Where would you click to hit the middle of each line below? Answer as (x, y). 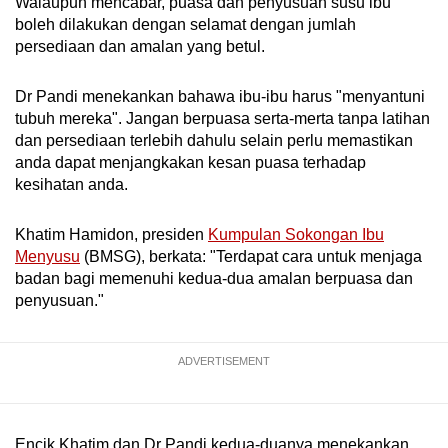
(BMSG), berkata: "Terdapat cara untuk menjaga (251, 257)
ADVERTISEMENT (224, 361)
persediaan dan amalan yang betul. (140, 47)
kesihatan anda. (71, 185)
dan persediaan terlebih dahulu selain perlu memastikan (214, 141)
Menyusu (47, 257)
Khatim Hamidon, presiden (111, 235)
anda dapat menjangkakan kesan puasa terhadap (190, 163)
